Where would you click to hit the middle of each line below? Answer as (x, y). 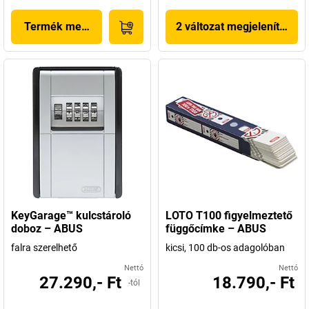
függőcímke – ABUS (216, 229)
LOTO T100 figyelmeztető (229, 216)
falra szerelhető (44, 248)
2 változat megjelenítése (237, 27)
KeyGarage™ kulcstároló (71, 216)
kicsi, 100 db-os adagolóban (225, 248)
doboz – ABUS (47, 229)
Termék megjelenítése (80, 27)
